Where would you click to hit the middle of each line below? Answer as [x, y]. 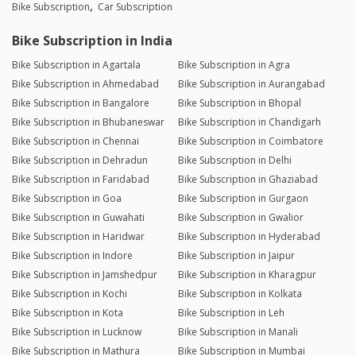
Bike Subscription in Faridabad [81, 180]
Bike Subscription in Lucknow [77, 332]
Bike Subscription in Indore [72, 256]
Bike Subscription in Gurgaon [243, 199]
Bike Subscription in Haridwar [78, 237]
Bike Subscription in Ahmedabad [85, 84]
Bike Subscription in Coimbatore [250, 141]
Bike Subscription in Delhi [234, 161]
